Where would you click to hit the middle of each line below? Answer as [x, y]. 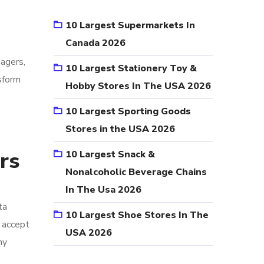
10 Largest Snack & [110, 154]
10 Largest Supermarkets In [130, 25]
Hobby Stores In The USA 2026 [138, 86]
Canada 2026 [95, 43]
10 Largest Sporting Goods [128, 111]
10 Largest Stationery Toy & [131, 68]
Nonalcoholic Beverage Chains [136, 172]
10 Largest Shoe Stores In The [137, 215]
